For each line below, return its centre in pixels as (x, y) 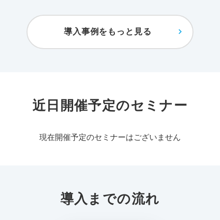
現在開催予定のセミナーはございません (110, 137)
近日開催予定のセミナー (110, 106)
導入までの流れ (110, 198)
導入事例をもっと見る (108, 32)
